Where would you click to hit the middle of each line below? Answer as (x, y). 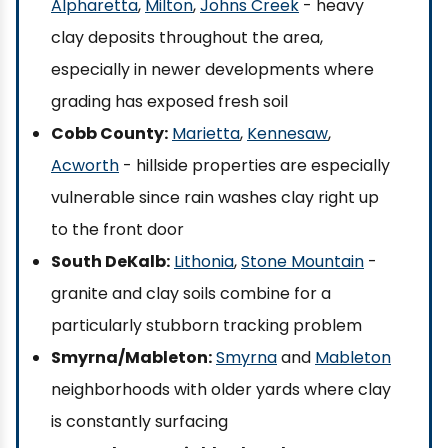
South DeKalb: (110, 261)
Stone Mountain (302, 261)
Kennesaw (287, 133)
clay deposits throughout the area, (187, 37)
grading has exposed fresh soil (169, 101)
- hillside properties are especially (254, 165)
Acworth (85, 165)
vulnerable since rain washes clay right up (215, 197)
